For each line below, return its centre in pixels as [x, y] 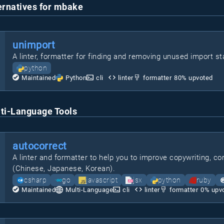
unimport [34, 45]
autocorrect [40, 146]
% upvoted [197, 78]
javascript [102, 180]
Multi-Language [89, 190]
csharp [35, 180]
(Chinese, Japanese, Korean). [64, 168]
